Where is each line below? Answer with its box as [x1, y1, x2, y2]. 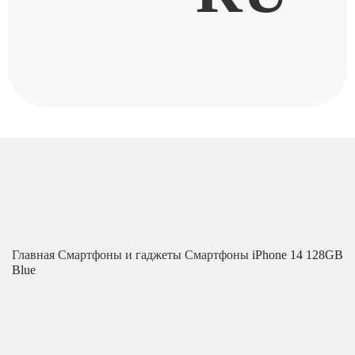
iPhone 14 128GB [252, 248, 343, 262]
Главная [12, 248, 58, 262]
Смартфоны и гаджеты [58, 248, 185, 262]
